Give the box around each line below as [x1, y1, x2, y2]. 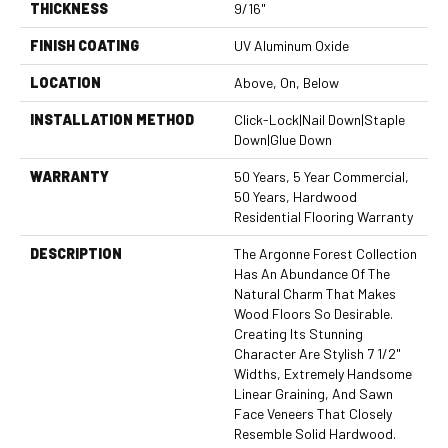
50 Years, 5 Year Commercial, [234, 168, 409, 185]
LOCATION [30, 74, 101, 91]
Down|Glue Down [234, 131, 332, 148]
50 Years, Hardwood [234, 188, 357, 205]
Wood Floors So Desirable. [234, 305, 393, 322]
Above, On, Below [234, 74, 339, 91]
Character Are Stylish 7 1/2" [234, 345, 401, 362]
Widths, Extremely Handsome [234, 365, 412, 382]
